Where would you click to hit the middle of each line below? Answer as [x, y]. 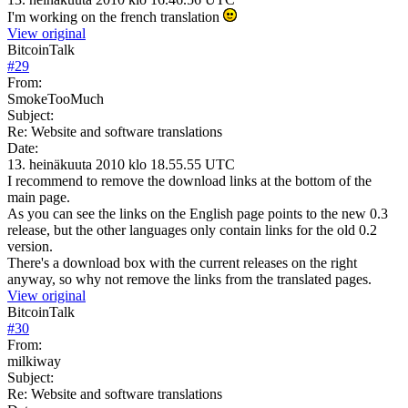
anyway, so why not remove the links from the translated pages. [189, 279]
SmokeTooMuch [56, 98]
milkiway [34, 361]
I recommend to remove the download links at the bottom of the [189, 180]
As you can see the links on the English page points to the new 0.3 [198, 213]
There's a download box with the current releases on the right [182, 262]
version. [30, 246]
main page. [39, 197]
